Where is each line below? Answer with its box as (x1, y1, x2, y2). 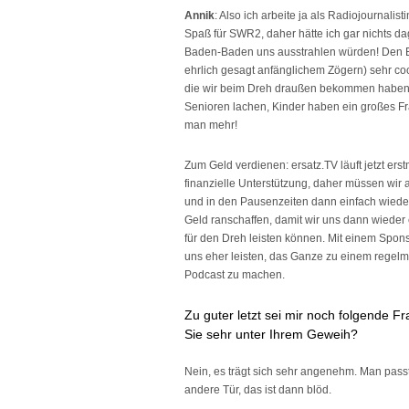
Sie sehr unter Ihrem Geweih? (184, 327, 358, 341)
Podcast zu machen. (184, 268, 285, 281)
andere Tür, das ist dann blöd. (184, 383, 331, 396)
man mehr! (184, 119, 237, 131)
